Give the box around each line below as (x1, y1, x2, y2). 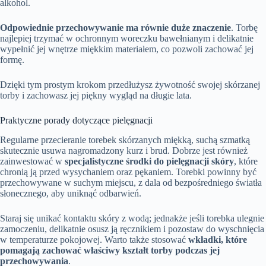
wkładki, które (188, 234, 247, 245)
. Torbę (231, 22, 258, 33)
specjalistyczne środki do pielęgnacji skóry (65, 156, 234, 166)
